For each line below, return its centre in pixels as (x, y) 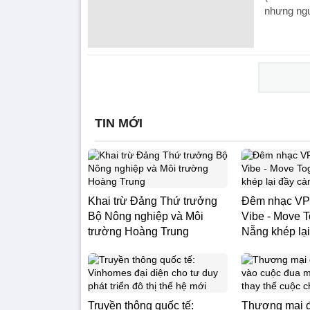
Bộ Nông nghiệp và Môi (146, 216)
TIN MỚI (119, 123)
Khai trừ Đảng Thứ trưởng (153, 201)
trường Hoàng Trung (138, 231)
